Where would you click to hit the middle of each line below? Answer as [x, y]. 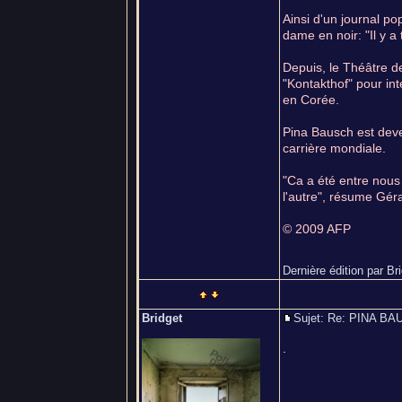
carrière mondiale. [334, 148]
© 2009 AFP [317, 229]
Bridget [162, 318]
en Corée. [311, 100]
